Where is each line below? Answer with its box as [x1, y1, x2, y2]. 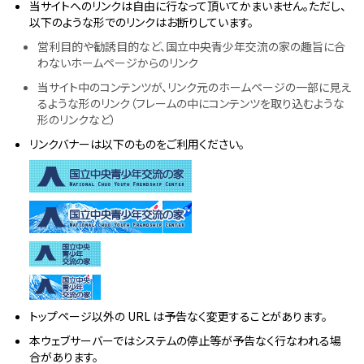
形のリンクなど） [37, 111, 116, 128]
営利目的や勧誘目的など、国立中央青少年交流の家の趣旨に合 [37, 38, 345, 55]
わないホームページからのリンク [37, 54, 198, 71]
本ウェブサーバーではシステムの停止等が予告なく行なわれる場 [29, 332, 341, 349]
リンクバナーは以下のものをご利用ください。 [29, 136, 245, 153]
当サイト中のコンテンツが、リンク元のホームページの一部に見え [37, 79, 351, 96]
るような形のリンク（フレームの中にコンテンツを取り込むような [37, 95, 344, 112]
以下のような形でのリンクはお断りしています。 [29, 14, 253, 31]
